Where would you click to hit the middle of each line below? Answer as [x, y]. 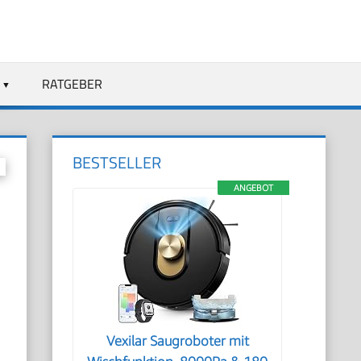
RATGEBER [72, 83]
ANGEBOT [253, 187]
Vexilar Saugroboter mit [177, 341]
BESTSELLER [117, 162]
